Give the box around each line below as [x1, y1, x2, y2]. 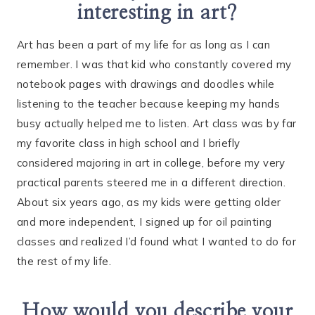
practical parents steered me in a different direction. [17, 176, 286, 190]
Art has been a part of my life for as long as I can [17, 38, 270, 52]
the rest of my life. [17, 255, 111, 269]
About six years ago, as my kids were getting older [17, 195, 281, 210]
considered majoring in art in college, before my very [17, 156, 285, 170]
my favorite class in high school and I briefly [17, 136, 240, 150]
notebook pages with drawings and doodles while [17, 77, 275, 91]
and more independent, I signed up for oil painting [17, 215, 272, 229]
